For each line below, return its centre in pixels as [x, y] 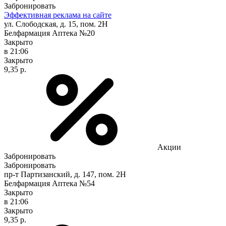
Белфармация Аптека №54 [49, 183]
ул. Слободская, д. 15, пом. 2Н [56, 24]
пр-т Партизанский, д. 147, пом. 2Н [65, 174]
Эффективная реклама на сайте [58, 15]
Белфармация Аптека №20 [49, 33]
